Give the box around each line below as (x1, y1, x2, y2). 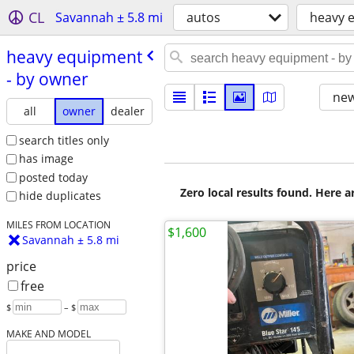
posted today (18, 169, 88, 185)
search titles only (18, 132, 109, 148)
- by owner (6, 67, 88, 90)
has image (18, 151, 73, 167)
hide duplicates (18, 188, 101, 204)
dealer (111, 103, 145, 119)
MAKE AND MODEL (6, 327, 91, 341)
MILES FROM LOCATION (6, 218, 111, 232)
